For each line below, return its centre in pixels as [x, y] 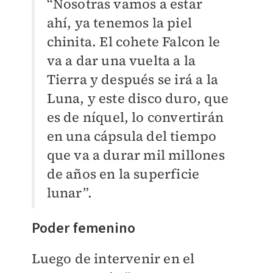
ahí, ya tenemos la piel [119, 23]
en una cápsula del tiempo [132, 136]
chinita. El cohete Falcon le [133, 42]
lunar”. [69, 193]
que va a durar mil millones [136, 155]
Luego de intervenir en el [113, 259]
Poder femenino [83, 229]
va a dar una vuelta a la [121, 61]
